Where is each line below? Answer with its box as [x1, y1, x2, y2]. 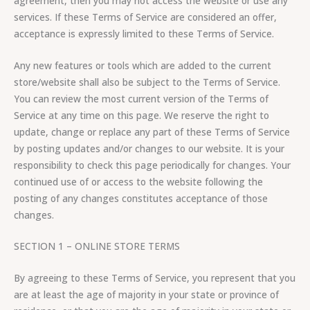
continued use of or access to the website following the [14, 174, 263, 188]
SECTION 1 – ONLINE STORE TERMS [14, 239, 180, 253]
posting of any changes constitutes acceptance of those [14, 191, 268, 205]
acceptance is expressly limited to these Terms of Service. [14, 26, 274, 40]
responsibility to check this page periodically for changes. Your [14, 158, 291, 172]
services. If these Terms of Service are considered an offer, [14, 10, 277, 24]
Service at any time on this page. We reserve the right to [14, 108, 269, 122]
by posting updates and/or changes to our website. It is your [14, 141, 284, 155]
